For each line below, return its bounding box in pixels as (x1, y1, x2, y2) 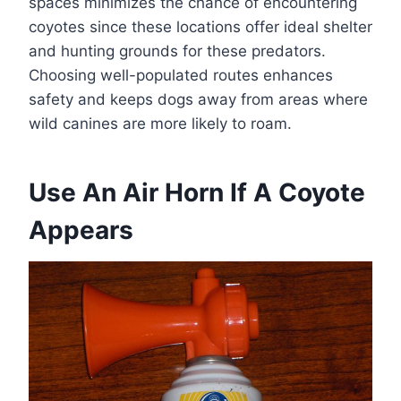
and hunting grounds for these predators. (29, 42, 326, 61)
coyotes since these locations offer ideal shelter (29, 18, 372, 37)
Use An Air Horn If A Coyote (29, 177, 365, 209)
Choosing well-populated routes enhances (29, 66, 333, 85)
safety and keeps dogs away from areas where (29, 90, 368, 109)
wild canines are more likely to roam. (29, 115, 292, 133)
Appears (29, 215, 133, 246)
